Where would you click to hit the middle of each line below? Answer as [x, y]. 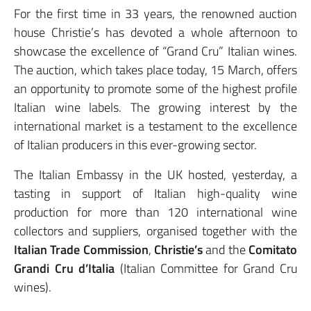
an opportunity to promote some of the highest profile [155, 89]
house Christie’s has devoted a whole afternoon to [155, 32]
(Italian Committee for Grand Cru [206, 268]
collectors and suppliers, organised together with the [155, 231]
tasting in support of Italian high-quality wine [155, 193]
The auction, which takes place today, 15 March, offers [155, 70]
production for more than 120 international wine [155, 212]
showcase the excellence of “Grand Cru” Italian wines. [155, 51]
